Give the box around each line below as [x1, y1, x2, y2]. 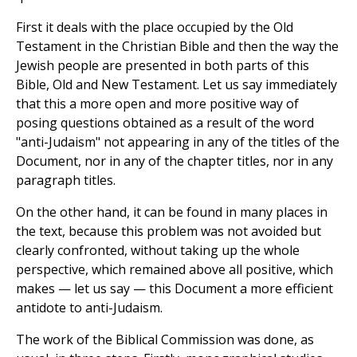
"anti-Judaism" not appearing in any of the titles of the [16, 133, 339, 151]
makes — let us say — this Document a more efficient [16, 280, 333, 298]
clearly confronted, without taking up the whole [16, 241, 300, 260]
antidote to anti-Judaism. [16, 299, 163, 317]
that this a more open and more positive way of [16, 95, 299, 113]
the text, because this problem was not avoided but [16, 222, 321, 241]
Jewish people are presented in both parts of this [16, 57, 309, 75]
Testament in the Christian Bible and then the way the [16, 37, 339, 56]
